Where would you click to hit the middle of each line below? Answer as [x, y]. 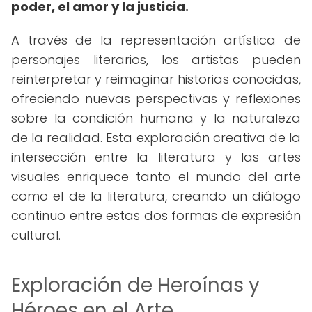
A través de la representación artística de [156, 40]
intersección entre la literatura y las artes [156, 157]
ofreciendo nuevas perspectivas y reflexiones [156, 99]
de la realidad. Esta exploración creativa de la [156, 138]
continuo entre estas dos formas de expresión [156, 216]
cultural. [36, 235]
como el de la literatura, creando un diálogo [156, 196]
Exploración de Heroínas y [135, 285]
